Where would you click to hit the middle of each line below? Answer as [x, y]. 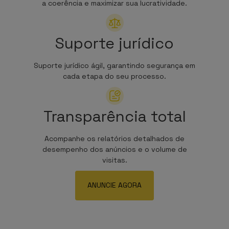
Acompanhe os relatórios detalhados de [114, 138]
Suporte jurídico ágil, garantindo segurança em [114, 65]
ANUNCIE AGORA [114, 185]
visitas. [114, 160]
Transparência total [114, 116]
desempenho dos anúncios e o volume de [114, 149]
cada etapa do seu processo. [114, 76]
